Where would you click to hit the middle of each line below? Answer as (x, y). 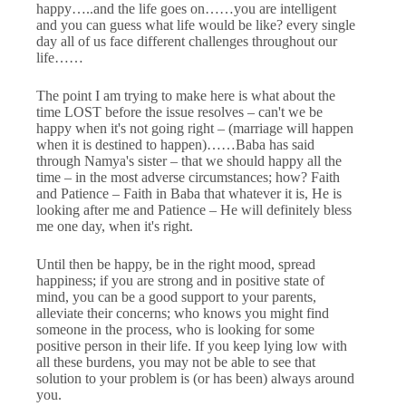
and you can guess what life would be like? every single (196, 24)
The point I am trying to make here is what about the (186, 95)
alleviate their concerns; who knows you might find (183, 313)
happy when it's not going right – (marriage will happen (195, 128)
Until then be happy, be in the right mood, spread (176, 264)
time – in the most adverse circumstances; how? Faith (188, 177)
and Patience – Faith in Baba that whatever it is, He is (189, 193)
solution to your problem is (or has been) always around (195, 378)
